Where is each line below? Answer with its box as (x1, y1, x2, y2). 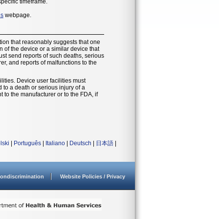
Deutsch (69, 139, 91, 147)
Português (14, 139, 41, 147)
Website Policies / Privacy (60, 173, 125, 179)
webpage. (3, 11, 31, 19)
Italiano (45, 139, 65, 147)
